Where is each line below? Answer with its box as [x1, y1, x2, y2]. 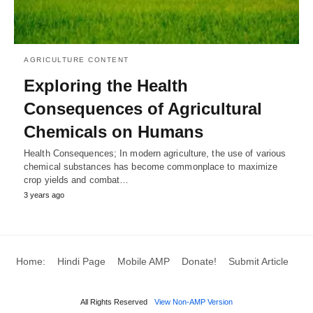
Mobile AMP [117, 256, 170, 268]
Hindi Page [57, 256, 105, 268]
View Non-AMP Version [154, 298, 233, 307]
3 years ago [24, 191, 64, 200]
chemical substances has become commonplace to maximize [24, 161, 278, 173]
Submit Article [228, 256, 289, 268]
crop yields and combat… [24, 175, 129, 186]
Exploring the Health [24, 76, 188, 96]
